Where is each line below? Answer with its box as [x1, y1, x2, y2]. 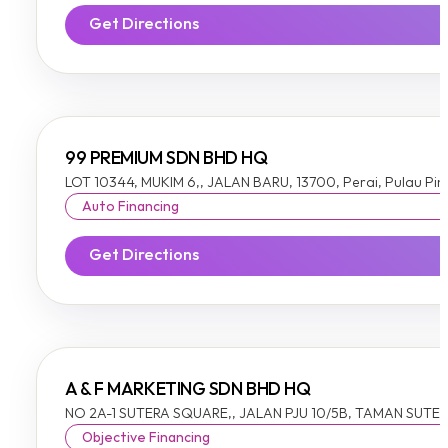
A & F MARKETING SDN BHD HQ [65, 380, 311, 400]
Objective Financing [82, 430, 210, 446]
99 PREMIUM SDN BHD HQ [65, 149, 268, 169]
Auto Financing [82, 199, 179, 215]
